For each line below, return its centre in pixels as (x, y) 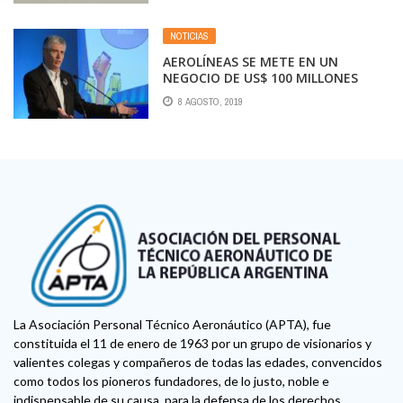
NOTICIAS (189, 36)
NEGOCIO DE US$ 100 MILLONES (260, 78)
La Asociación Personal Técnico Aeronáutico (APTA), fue (172, 324)
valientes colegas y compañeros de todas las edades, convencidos (198, 362)
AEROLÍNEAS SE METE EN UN (251, 62)
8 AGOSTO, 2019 (210, 101)
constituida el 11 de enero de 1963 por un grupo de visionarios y (193, 343)
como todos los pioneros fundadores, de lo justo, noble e (171, 381)
